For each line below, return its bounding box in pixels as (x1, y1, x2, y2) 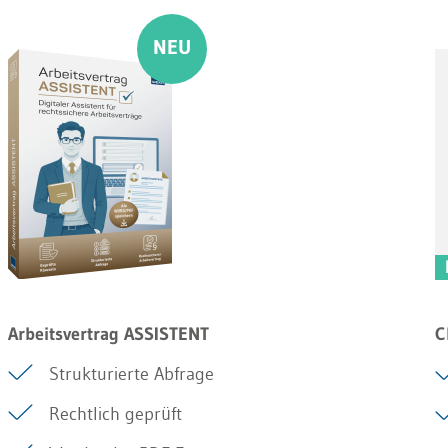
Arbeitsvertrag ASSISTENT (8, 323, 210, 345)
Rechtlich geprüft (49, 403, 183, 425)
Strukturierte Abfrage (49, 363, 215, 385)
